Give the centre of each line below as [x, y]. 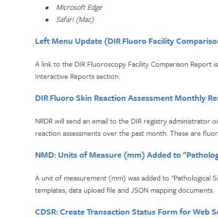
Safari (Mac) [75, 19]
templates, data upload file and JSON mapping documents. [125, 190]
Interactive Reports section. [78, 76]
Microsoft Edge [79, 7]
